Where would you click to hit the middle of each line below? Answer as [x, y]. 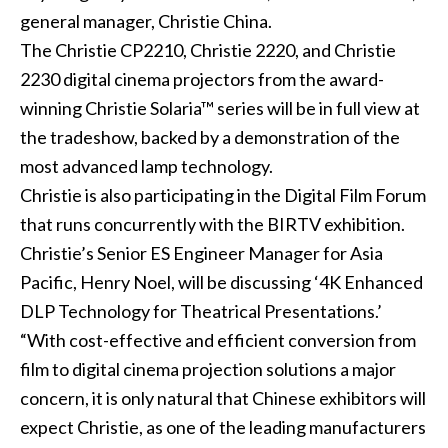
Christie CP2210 [118, 50]
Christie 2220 [242, 50]
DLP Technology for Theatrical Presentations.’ [200, 311]
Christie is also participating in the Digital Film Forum [222, 195]
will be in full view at [341, 108]
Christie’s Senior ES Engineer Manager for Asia [201, 253]
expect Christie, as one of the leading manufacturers [222, 427]
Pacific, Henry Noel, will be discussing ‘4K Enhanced [221, 282]
